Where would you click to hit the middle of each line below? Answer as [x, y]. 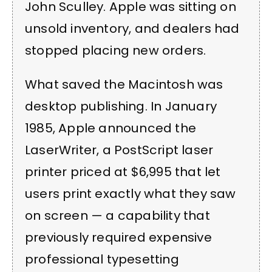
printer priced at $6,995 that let [123, 172]
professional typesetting [102, 260]
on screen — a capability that [117, 216]
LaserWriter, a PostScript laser [119, 150]
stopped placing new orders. [116, 50]
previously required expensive [118, 238]
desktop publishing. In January [121, 107]
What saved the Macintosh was [124, 85]
